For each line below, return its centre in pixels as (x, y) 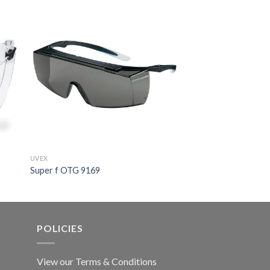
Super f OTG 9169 (65, 170)
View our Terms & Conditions (97, 261)
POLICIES (60, 228)
